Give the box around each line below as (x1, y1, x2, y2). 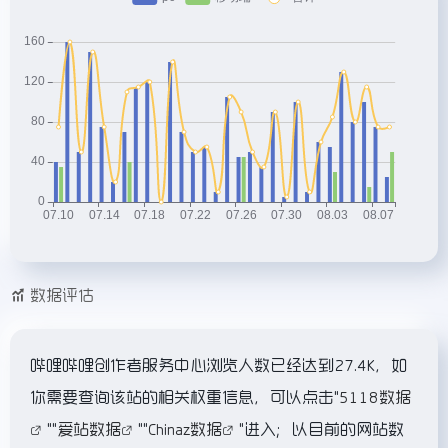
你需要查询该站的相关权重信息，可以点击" (30, 388, 339, 405)
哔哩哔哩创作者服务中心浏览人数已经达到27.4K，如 (30, 356, 407, 373)
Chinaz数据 (148, 420, 222, 437)
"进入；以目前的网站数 (239, 420, 404, 437)
